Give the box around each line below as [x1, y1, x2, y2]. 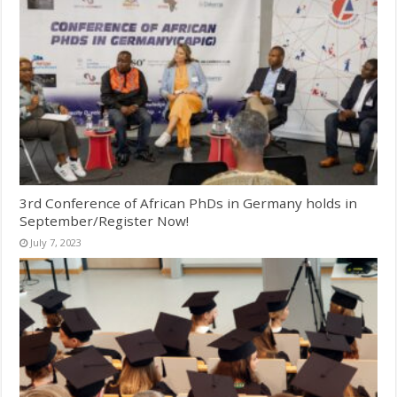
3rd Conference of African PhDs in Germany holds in [19, 193, 358, 212]
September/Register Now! [19, 211, 190, 230]
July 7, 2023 [30, 235, 82, 249]
